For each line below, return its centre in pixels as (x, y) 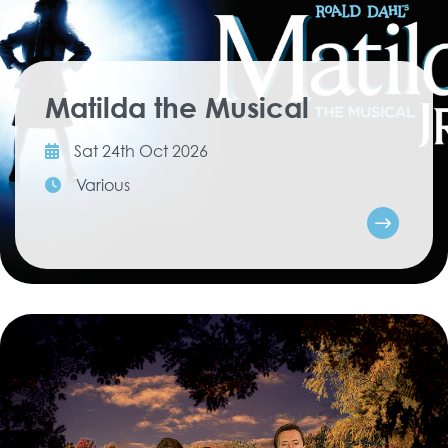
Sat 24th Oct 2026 (141, 150)
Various (103, 184)
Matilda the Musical (177, 106)
